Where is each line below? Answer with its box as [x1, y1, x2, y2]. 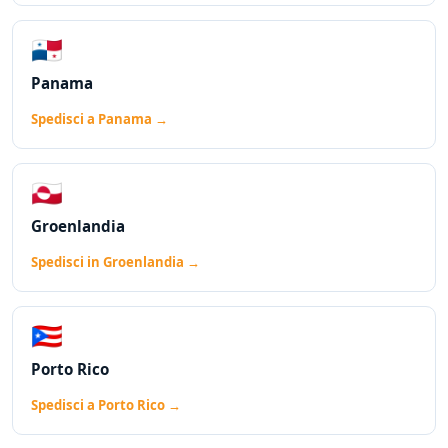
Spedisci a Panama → [31, 110, 168, 129]
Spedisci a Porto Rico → [31, 396, 181, 415]
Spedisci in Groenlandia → [31, 253, 200, 272]
